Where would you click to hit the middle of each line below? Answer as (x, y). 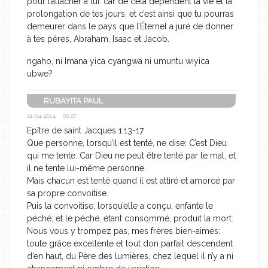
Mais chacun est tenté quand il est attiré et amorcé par (131, 180)
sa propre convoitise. (68, 193)
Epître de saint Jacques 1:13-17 (85, 130)
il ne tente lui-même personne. (86, 168)
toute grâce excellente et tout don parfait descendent (130, 243)
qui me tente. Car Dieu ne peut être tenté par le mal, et (131, 155)
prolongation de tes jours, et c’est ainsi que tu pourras (130, 13)
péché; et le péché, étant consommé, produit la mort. (130, 218)
